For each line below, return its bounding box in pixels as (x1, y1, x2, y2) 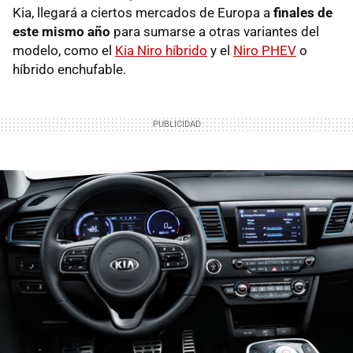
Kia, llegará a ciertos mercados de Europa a (13, 4, 273, 20)
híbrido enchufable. (13, 61, 126, 77)
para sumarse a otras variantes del (110, 23, 319, 39)
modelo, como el (13, 42, 115, 58)
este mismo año (13, 23, 110, 39)
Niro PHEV (233, 42, 296, 58)
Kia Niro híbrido (115, 42, 207, 58)
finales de (273, 4, 333, 20)
